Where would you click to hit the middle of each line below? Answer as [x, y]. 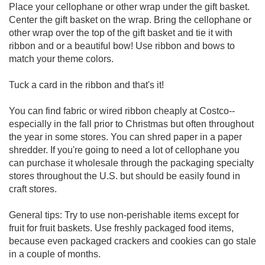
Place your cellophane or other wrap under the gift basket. [129, 7]
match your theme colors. [61, 59]
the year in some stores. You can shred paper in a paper [125, 137]
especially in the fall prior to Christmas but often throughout [131, 124]
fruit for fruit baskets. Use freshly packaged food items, [121, 228]
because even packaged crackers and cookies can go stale [132, 241]
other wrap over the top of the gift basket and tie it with [121, 33]
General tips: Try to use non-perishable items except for [124, 215]
